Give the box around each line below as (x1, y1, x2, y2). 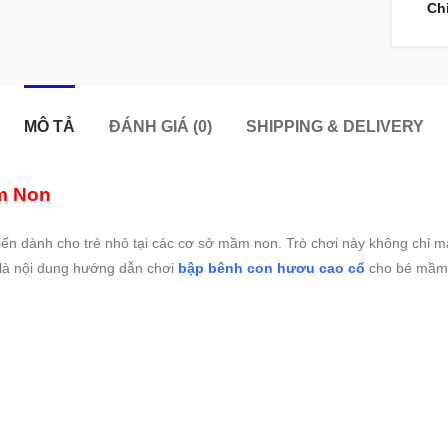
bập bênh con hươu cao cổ (178, 260, 365, 277)
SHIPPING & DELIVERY (246, 118, 424, 136)
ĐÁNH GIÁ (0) (109, 118, 212, 136)
